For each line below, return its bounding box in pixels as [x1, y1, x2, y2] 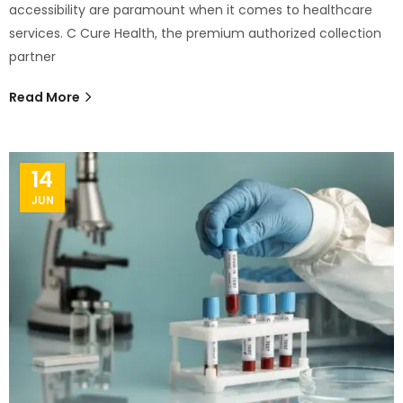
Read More [9, 87, 83, 106]
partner [9, 47, 56, 66]
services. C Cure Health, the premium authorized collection [9, 23, 381, 42]
